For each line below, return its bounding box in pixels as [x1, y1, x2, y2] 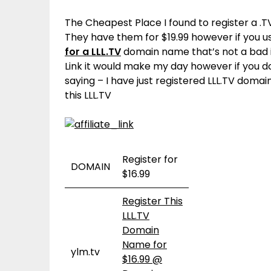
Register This [122, 194, 183, 208]
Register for [122, 152, 178, 166]
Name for [122, 238, 167, 252]
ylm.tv [71, 245, 100, 259]
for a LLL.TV [65, 45, 121, 59]
